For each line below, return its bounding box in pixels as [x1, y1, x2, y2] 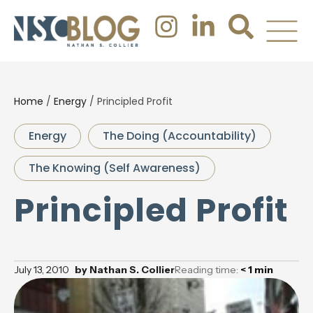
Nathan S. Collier [87, 263, 175, 276]
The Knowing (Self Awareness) [29, 160, 201, 176]
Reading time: [175, 263, 240, 276]
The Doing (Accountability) [103, 128, 256, 144]
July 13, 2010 [14, 263, 69, 276]
